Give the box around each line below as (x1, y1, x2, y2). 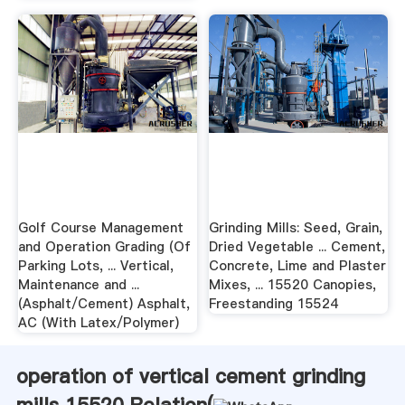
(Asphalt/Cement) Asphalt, (17, 294, 190, 313)
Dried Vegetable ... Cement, (209, 237, 386, 256)
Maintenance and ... (17, 275, 139, 294)
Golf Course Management (17, 218, 184, 237)
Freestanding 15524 (209, 294, 339, 313)
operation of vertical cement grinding (15, 362, 365, 390)
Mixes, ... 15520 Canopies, (209, 275, 377, 294)
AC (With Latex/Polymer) (17, 313, 179, 332)
